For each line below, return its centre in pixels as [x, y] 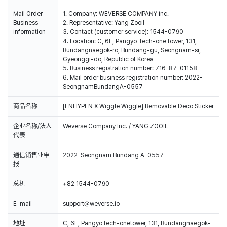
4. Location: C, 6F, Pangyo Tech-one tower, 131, [130, 41]
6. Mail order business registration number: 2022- [133, 78]
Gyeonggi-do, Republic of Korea [108, 59]
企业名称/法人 [32, 126]
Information [29, 32]
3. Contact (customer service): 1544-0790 [123, 32]
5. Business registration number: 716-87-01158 [130, 68]
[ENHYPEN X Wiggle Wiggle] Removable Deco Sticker [138, 106]
